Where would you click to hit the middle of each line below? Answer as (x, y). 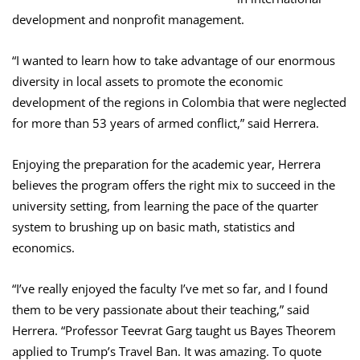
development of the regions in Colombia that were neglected (179, 102)
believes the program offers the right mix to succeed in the (174, 185)
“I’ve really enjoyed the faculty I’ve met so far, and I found (170, 289)
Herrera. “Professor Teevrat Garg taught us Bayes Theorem (174, 331)
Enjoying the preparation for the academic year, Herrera (166, 164)
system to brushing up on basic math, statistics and (153, 227)
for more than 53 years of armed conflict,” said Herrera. (166, 123)
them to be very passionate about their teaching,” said (161, 310)
